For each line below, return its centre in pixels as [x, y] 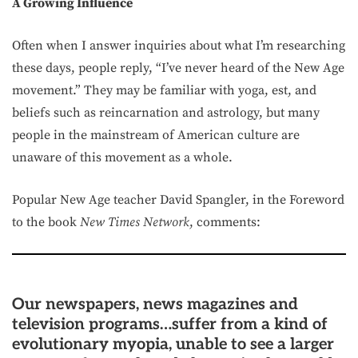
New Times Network [135, 222]
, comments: [225, 222]
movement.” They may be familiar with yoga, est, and [164, 90]
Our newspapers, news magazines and [155, 304]
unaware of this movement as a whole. [122, 157]
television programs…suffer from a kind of [170, 324]
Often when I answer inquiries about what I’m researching [179, 46]
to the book [46, 222]
